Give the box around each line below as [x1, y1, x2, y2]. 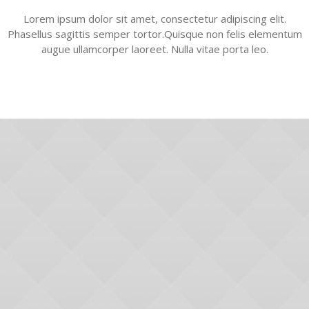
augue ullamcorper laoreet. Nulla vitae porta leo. [41, 42, 268, 57]
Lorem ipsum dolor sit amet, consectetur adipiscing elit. [23, 12, 286, 26]
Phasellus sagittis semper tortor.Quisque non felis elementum [7, 27, 302, 41]
